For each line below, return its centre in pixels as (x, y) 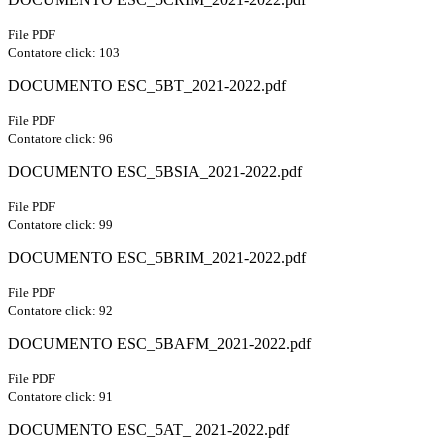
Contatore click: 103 (64, 53)
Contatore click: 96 (60, 139)
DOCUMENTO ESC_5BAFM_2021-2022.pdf (159, 344)
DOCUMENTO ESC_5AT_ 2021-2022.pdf (148, 430)
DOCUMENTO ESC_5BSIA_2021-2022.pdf (155, 172)
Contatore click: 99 (60, 225)
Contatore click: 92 (60, 311)
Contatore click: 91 (60, 397)
